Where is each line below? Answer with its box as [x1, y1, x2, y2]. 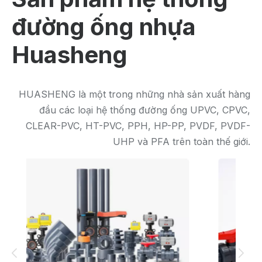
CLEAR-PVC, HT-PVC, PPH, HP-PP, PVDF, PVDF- [26, 120, 250, 132]
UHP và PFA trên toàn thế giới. [113, 136, 250, 148]
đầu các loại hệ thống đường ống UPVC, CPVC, [39, 104, 250, 116]
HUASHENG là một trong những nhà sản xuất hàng [19, 88, 250, 101]
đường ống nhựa [12, 12, 196, 42]
